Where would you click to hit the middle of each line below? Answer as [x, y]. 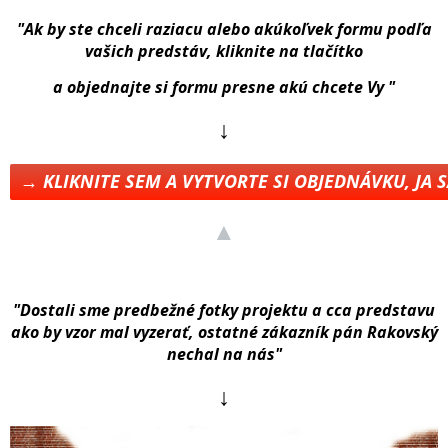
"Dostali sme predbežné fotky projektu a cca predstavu [224, 309]
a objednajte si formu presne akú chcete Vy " [224, 86]
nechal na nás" [224, 353]
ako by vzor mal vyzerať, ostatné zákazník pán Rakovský [224, 331]
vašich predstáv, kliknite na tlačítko [224, 50]
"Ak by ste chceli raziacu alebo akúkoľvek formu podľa [224, 28]
